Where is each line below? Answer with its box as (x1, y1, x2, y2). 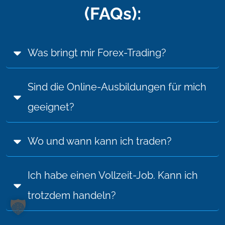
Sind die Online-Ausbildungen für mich (28, 81, 206, 93)
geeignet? (28, 101, 74, 114)
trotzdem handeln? (28, 189, 116, 202)
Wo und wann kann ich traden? (28, 135, 172, 148)
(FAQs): (84, 4, 141, 24)
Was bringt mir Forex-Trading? (28, 47, 166, 59)
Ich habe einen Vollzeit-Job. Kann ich (28, 169, 198, 182)
